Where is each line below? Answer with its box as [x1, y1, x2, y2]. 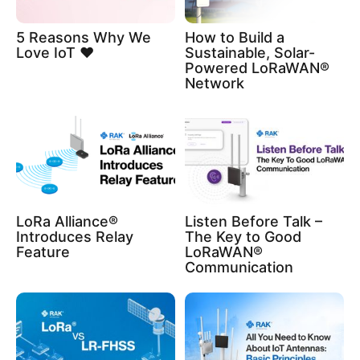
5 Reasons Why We [16, 28, 151, 46]
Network [185, 74, 244, 92]
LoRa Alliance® [16, 213, 118, 231]
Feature [16, 243, 70, 261]
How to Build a [185, 28, 284, 46]
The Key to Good [185, 228, 301, 246]
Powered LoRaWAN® [185, 59, 329, 76]
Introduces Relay [16, 228, 133, 246]
